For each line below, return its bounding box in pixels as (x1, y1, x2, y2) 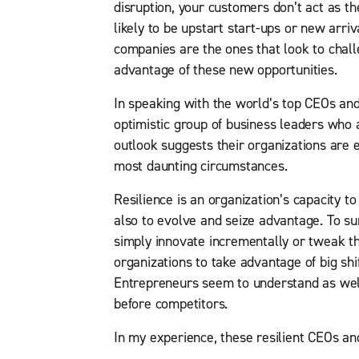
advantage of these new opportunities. (114, 61, 337, 80)
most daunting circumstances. (114, 157, 288, 176)
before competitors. (114, 295, 228, 314)
